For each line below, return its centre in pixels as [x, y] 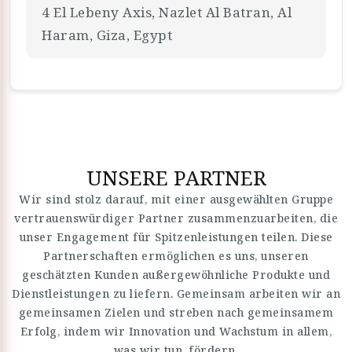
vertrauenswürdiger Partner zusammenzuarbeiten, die [176, 218]
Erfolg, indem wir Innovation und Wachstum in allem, [176, 331]
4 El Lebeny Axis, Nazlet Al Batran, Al [167, 12]
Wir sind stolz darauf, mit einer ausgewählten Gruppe [176, 199]
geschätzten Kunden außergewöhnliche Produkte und [176, 275]
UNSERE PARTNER [176, 178]
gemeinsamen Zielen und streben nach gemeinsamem [176, 312]
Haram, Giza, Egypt [107, 35]
